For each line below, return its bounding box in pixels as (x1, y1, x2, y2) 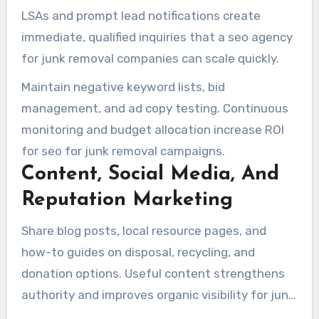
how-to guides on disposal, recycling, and (21, 245, 255, 260)
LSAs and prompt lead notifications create (21, 9, 261, 23)
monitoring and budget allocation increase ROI (21, 122, 284, 137)
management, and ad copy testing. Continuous (21, 101, 288, 116)
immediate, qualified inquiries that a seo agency (21, 30, 293, 45)
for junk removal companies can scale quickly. (21, 51, 279, 66)
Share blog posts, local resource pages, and (21, 224, 266, 239)
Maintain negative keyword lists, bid (21, 80, 225, 95)
